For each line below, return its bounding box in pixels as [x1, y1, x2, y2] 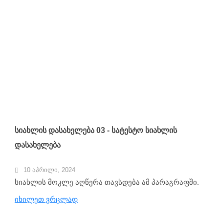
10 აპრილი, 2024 [23, 166, 75, 174]
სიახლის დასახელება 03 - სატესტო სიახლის [15, 126, 177, 135]
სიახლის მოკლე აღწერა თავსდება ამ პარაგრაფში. [15, 178, 199, 187]
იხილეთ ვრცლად [15, 195, 78, 204]
